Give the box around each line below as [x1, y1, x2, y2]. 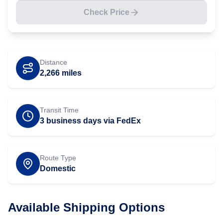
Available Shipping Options [8, 201, 165, 214]
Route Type [40, 154, 76, 162]
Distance [40, 58, 67, 66]
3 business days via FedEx [40, 116, 141, 125]
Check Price [84, 8, 129, 16]
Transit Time [40, 106, 79, 114]
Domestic [40, 164, 76, 173]
